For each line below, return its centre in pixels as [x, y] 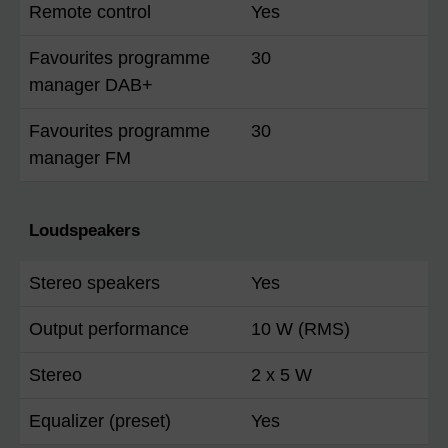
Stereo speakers [94, 283]
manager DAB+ [91, 85]
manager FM [80, 158]
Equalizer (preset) [100, 421]
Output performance [109, 329]
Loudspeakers [84, 231]
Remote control [90, 12]
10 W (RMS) [300, 329]
